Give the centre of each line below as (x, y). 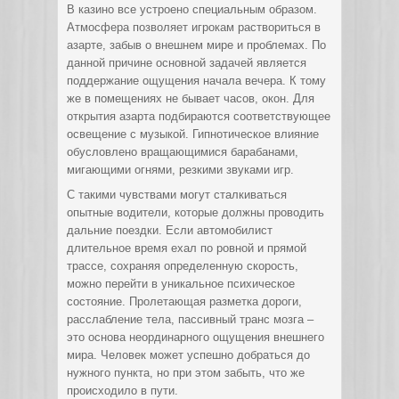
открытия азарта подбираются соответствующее (199, 116)
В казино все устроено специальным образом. (192, 9)
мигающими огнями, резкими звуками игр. (180, 170)
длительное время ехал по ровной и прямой (187, 248)
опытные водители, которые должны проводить (195, 212)
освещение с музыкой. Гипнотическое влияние (193, 134)
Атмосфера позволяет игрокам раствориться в (194, 27)
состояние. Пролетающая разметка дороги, (184, 301)
